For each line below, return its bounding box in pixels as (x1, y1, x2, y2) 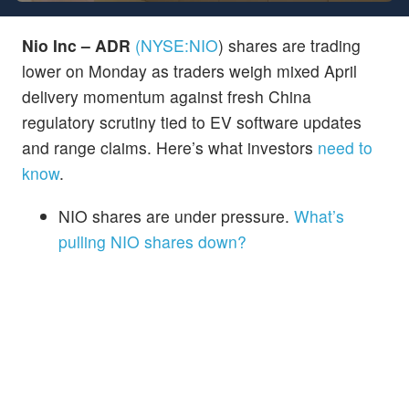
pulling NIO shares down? (58, 229, 246, 253)
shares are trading (224, 33, 361, 57)
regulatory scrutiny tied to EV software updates (22, 110, 362, 133)
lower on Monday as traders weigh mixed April (22, 58, 357, 82)
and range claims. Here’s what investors (22, 135, 318, 159)
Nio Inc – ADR (22, 33, 131, 57)
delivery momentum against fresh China (22, 84, 311, 108)
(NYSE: (135, 33, 189, 57)
